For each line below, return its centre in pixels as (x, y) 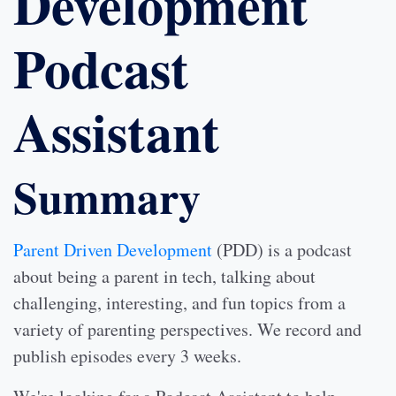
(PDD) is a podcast (282, 250)
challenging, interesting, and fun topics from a (179, 303)
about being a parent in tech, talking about (164, 276)
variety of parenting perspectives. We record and (187, 329)
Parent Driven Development (113, 250)
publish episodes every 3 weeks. (127, 356)
